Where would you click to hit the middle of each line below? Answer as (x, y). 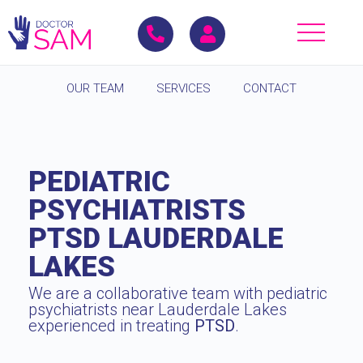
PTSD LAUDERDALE (156, 239)
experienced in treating (111, 326)
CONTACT (270, 88)
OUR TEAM (95, 88)
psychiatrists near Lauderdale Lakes (158, 310)
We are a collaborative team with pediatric (178, 293)
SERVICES (184, 88)
